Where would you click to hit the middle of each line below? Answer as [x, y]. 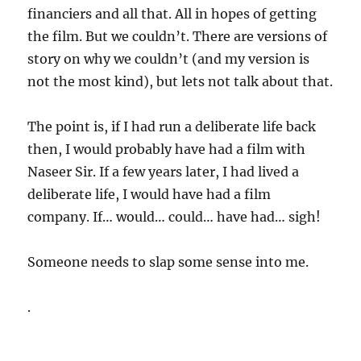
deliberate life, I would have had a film [149, 195]
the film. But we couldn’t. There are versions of [178, 37]
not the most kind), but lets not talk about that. [180, 82]
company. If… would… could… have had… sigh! [174, 217]
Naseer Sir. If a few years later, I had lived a [164, 172]
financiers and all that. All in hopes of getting [172, 14]
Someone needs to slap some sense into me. [168, 262]
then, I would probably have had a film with [167, 149]
